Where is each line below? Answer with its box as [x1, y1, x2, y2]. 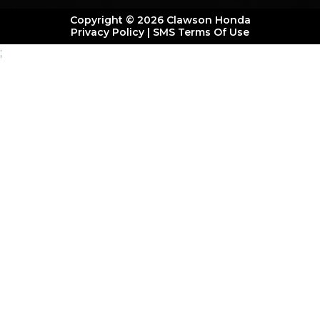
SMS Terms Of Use [153, 26, 249, 39]
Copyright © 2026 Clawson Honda [69, 14, 251, 27]
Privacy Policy [71, 26, 144, 39]
